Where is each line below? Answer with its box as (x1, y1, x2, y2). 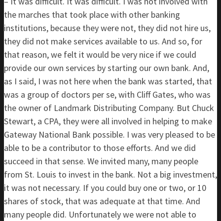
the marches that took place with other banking (4, 9, 180, 20)
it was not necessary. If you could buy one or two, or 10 (4, 182, 206, 193)
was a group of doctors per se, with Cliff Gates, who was (4, 89, 211, 100)
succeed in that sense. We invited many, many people (4, 155, 198, 167)
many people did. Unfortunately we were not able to (4, 209, 196, 220)
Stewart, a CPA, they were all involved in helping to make (4, 115, 212, 127)
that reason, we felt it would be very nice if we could (4, 49, 196, 60)
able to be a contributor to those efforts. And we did (4, 142, 196, 153)
